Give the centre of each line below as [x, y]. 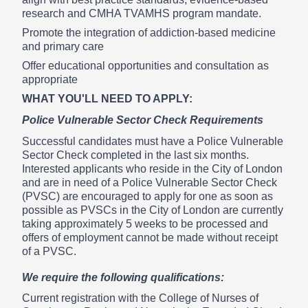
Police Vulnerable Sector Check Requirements [143, 120]
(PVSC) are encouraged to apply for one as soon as [147, 196]
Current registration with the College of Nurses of [140, 298]
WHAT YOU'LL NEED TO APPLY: [107, 99]
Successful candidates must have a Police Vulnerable [153, 141]
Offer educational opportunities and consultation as [145, 66]
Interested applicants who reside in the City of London [152, 168]
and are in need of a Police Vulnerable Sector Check [150, 182]
